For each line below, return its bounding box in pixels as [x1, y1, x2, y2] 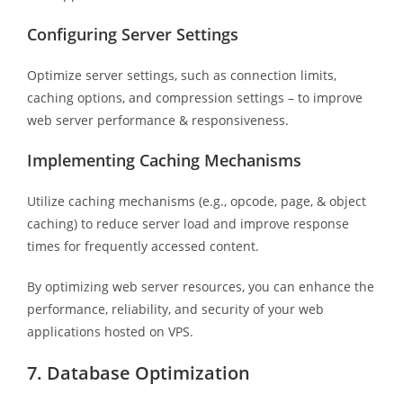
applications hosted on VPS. [26, 322, 193, 340]
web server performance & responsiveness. [26, 111, 289, 129]
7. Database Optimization [26, 360, 250, 385]
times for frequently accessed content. [26, 237, 259, 255]
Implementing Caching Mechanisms [26, 148, 301, 171]
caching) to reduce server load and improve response [26, 214, 349, 232]
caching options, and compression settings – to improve [26, 88, 363, 106]
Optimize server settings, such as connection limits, [26, 66, 336, 84]
